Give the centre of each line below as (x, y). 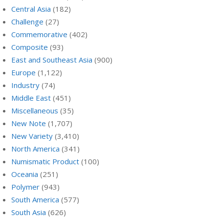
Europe (23, 72)
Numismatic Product (45, 161)
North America (35, 149)
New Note (29, 123)
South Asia (29, 212)
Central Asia (31, 9)
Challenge (27, 22)
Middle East (31, 98)
